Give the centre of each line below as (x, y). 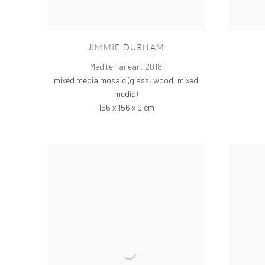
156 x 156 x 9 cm (126, 108)
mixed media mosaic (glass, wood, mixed (126, 80)
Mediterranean (115, 67)
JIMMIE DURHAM (126, 47)
